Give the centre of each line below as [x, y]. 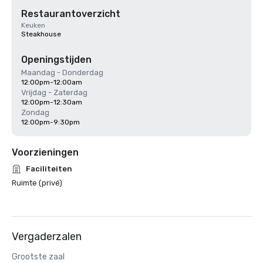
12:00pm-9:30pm [50, 122]
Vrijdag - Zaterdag [54, 92]
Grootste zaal [38, 257]
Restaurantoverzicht [71, 14]
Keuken [33, 25]
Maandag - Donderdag [62, 73]
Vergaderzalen [47, 237]
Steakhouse [41, 34]
